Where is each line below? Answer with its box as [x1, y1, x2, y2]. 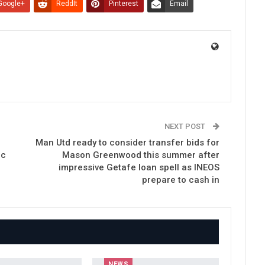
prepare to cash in [142, 174, 220, 185]
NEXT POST [164, 121, 208, 131]
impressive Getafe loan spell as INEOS [59, 161, 220, 173]
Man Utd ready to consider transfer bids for [35, 137, 220, 148]
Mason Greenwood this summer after [62, 149, 220, 160]
